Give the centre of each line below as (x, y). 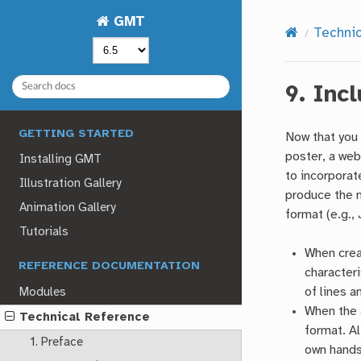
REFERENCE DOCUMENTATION (110, 267)
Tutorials (44, 232)
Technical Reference (85, 317)
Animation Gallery (68, 208)
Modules (43, 292)
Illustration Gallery (71, 183)
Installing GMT (61, 159)
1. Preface (56, 342)
